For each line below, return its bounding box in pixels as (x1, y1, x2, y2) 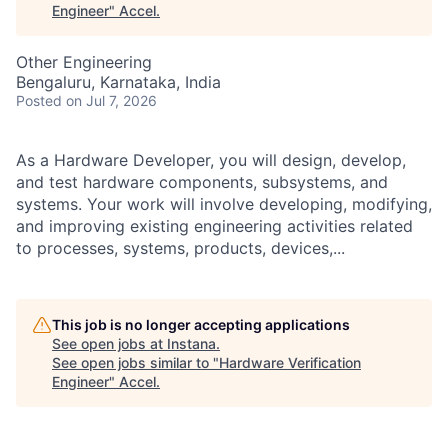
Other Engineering (16, 52, 152, 72)
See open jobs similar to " (52, 354, 219, 371)
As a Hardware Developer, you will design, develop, (16, 150, 406, 170)
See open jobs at (52, 335, 167, 352)
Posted (16, 92, 62, 109)
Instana (167, 335, 216, 352)
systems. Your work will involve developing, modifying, (16, 194, 432, 214)
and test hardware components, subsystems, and (16, 172, 388, 192)
